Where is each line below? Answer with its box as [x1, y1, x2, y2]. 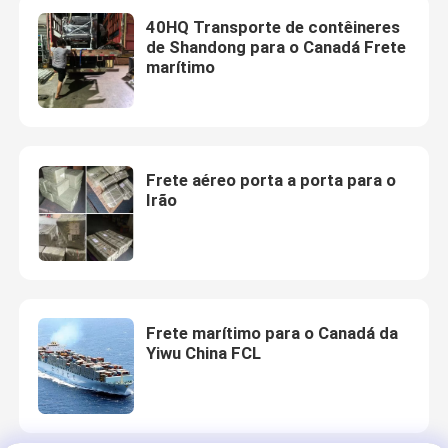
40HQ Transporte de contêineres [145, 17, 400, 38]
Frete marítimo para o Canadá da [145, 323, 398, 344]
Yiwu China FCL [145, 343, 261, 364]
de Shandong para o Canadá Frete [145, 37, 406, 58]
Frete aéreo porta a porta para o [145, 170, 396, 191]
